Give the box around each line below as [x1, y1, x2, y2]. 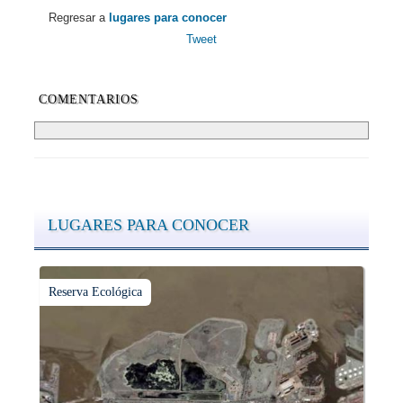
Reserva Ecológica [49, 285, 142, 299]
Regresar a [34, 11, 109, 24]
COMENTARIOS [39, 93, 139, 106]
